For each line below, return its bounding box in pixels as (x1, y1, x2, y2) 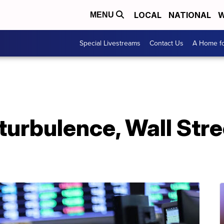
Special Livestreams (79, 38, 140, 48)
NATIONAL (168, 10, 211, 20)
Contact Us (149, 38, 183, 48)
